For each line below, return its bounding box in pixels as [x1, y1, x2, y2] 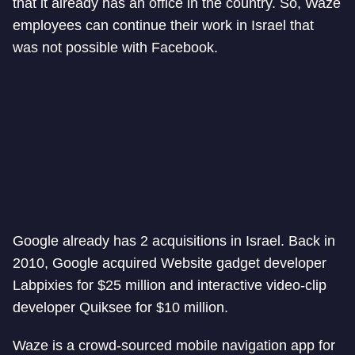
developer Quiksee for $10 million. [13, 300, 228, 316]
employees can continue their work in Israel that [13, 17, 314, 34]
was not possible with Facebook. [13, 40, 218, 56]
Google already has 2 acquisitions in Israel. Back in [13, 233, 335, 250]
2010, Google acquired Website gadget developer [13, 255, 326, 272]
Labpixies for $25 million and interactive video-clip [13, 277, 326, 294]
